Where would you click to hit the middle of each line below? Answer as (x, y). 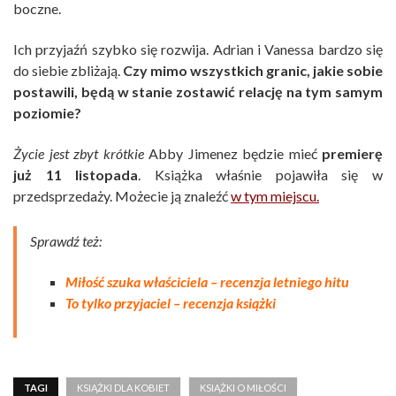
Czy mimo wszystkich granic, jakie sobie (253, 71)
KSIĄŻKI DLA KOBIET (123, 388)
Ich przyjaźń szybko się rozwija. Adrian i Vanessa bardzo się (198, 49)
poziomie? (47, 113)
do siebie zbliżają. (68, 71)
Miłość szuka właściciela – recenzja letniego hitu (207, 282)
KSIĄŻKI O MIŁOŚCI (243, 388)
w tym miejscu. (275, 196)
